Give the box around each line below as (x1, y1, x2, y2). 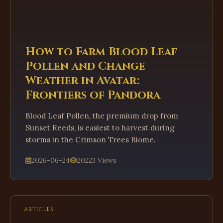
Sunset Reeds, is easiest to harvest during (25, 123, 175, 132)
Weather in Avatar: (25, 73, 139, 88)
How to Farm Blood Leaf (25, 44, 177, 59)
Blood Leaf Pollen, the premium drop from (25, 111, 178, 120)
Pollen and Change (25, 59, 145, 74)
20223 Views (77, 156, 116, 165)
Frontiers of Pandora (25, 88, 160, 103)
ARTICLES (24, 206, 54, 213)
